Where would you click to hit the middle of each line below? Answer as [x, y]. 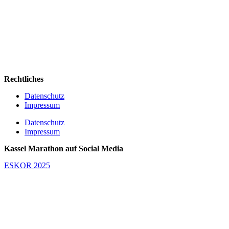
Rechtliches [24, 79]
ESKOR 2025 [27, 165]
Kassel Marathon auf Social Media [64, 148]
